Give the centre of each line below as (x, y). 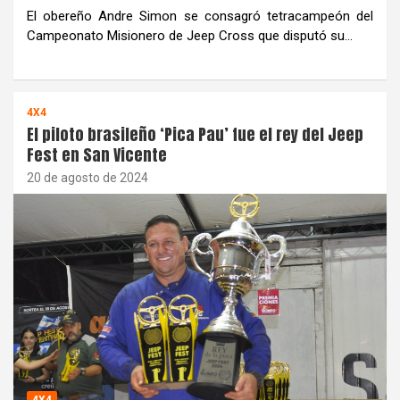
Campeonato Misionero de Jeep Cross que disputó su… (190, 35)
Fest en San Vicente (97, 154)
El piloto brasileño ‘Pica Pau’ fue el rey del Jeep (195, 134)
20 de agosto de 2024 (87, 177)
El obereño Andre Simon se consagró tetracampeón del (200, 16)
